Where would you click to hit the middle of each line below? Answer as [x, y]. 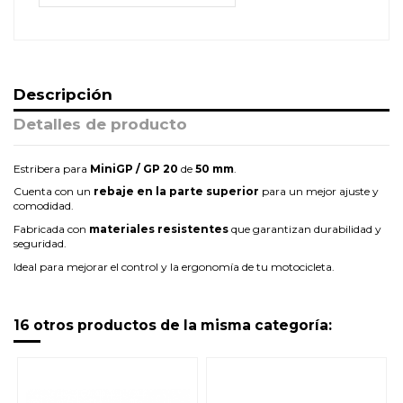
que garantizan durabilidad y [305, 229]
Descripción [63, 94]
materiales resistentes [159, 229]
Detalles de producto [100, 124]
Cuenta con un [54, 192]
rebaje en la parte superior [176, 192]
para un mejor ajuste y [319, 192]
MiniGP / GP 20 [134, 168]
